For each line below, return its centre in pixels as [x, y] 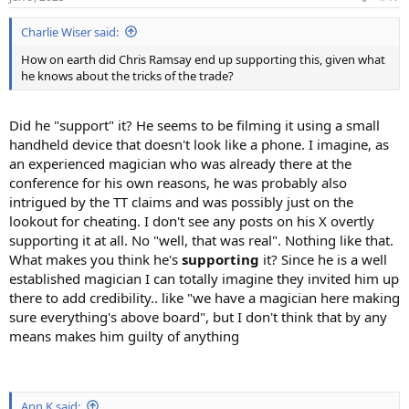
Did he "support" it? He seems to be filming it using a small [194, 126]
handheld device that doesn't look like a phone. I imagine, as [199, 145]
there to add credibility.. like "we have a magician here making [204, 298]
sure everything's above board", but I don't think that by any [198, 317]
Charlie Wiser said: [70, 31]
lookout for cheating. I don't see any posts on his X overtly [192, 221]
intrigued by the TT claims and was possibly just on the [181, 202]
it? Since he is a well [323, 260]
